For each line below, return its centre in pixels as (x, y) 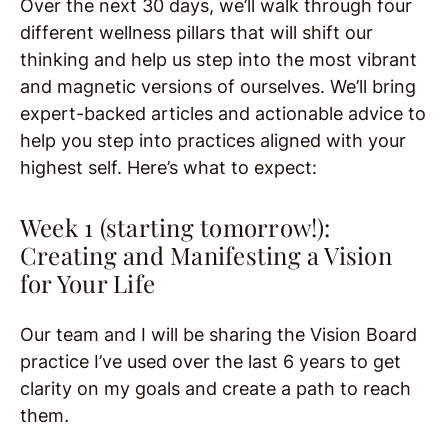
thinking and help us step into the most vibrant (218, 59)
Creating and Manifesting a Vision (206, 255)
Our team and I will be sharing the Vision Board (218, 334)
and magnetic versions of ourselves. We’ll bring (218, 86)
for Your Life (88, 283)
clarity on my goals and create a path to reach (215, 388)
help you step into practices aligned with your (213, 140)
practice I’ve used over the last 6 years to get (210, 361)
